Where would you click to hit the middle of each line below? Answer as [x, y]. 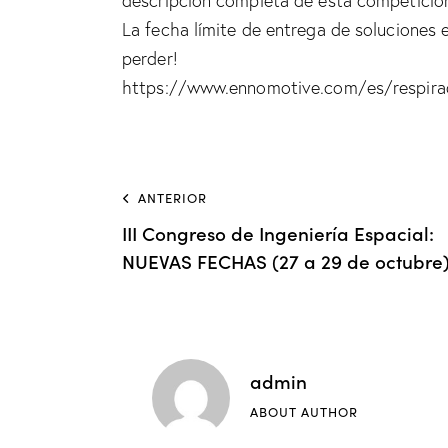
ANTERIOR [172, 197]
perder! [150, 59]
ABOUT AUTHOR [304, 411]
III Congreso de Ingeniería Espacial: [278, 232]
